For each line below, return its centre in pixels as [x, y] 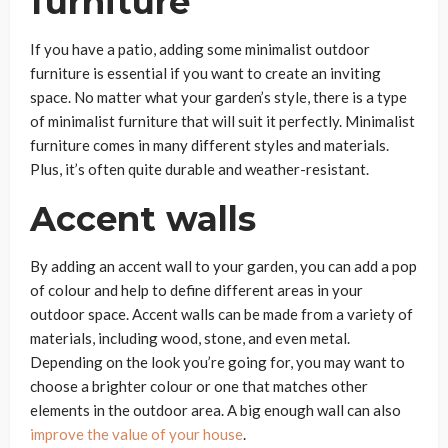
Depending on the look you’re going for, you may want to [217, 362]
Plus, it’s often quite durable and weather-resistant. [199, 169]
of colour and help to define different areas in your [196, 290]
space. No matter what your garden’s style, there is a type [218, 97]
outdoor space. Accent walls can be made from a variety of [221, 314]
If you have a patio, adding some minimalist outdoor [200, 49]
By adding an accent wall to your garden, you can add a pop [223, 266]
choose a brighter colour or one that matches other [199, 386]
